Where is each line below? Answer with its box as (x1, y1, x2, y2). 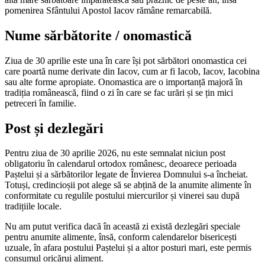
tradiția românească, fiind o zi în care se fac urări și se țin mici (5, 87, 233, 98)
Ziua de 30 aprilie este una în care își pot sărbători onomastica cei (5, 55, 247, 66)
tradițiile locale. (5, 201, 62, 212)
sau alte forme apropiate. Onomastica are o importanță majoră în (5, 76, 243, 87)
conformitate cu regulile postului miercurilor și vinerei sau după (5, 190, 240, 201)
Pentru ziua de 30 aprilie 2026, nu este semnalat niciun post (5, 148, 225, 159)
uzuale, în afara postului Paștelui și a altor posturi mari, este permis (5, 243, 251, 253)
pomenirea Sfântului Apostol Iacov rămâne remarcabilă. (5, 5, 212, 15)
